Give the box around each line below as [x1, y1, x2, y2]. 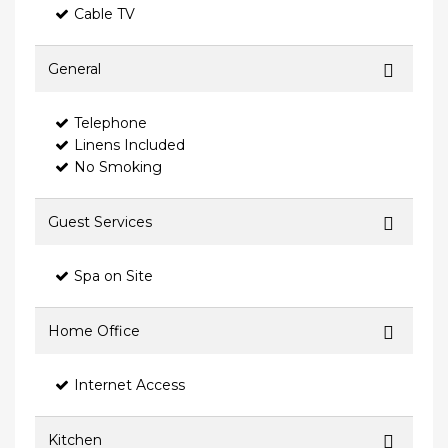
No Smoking [74, 158, 162, 177]
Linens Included [74, 136, 185, 155]
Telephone [74, 114, 147, 133]
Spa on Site [74, 267, 153, 286]
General [48, 60, 101, 79]
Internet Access [74, 376, 185, 395]
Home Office [48, 322, 140, 341]
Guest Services [48, 213, 152, 232]
